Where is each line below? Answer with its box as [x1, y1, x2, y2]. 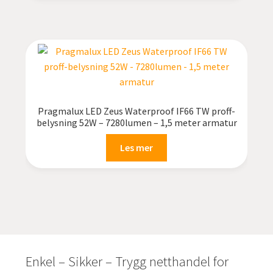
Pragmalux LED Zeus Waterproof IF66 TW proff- [38, 105, 235, 118]
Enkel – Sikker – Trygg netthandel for [25, 253, 229, 271]
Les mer [120, 141, 153, 154]
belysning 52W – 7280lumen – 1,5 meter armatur [36, 116, 237, 129]
